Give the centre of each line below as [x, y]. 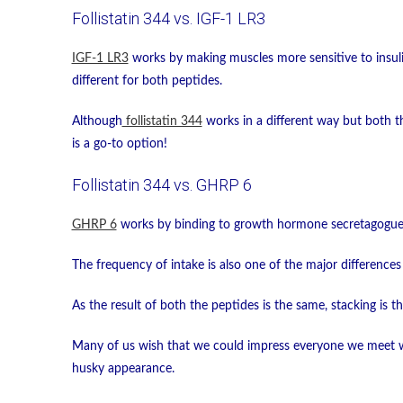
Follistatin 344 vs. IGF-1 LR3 [168, 19]
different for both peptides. [147, 81]
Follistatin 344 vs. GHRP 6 [161, 185]
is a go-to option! [119, 144]
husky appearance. [123, 369]
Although [97, 122]
